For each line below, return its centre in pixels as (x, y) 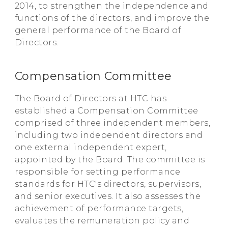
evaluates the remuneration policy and (102, 220)
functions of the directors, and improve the (112, 18)
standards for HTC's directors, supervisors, (108, 184)
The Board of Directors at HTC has (91, 98)
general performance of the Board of (98, 30)
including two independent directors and (109, 135)
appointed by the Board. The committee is (110, 159)
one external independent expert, (91, 147)
